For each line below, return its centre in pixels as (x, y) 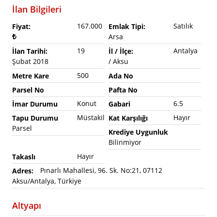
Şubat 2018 (30, 61)
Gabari (119, 104)
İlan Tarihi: (30, 51)
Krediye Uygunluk (138, 132)
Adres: (23, 171)
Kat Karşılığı (128, 118)
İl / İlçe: (121, 51)
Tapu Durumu (35, 118)
